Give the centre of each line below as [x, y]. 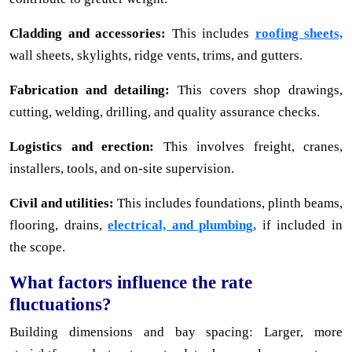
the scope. [37, 247]
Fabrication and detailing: [90, 90]
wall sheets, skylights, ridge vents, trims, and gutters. [156, 55]
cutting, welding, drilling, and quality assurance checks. [165, 112]
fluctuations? [60, 304]
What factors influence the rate [131, 282]
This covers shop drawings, [257, 90]
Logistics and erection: [82, 146]
